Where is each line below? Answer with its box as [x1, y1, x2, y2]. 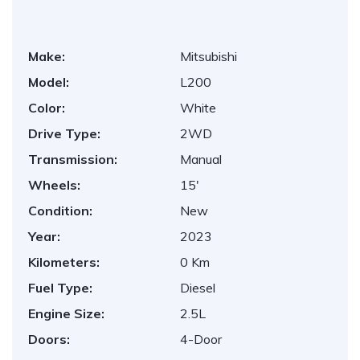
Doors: [28, 331, 70, 347]
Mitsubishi [180, 48, 237, 64]
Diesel [180, 280, 215, 296]
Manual [180, 151, 222, 167]
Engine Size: [28, 305, 104, 321]
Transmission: [28, 151, 117, 167]
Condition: [28, 202, 92, 219]
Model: [28, 74, 69, 90]
